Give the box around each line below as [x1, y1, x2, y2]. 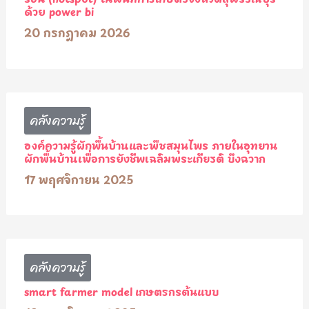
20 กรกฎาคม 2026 [23, 22, 130, 42]
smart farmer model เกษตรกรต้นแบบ [23, 282, 219, 301]
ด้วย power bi [23, 2, 94, 21]
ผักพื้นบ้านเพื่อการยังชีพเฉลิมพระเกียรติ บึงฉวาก [23, 148, 266, 167]
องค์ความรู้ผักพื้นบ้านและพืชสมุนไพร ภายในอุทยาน [23, 135, 277, 154]
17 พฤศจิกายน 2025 [23, 168, 134, 188]
